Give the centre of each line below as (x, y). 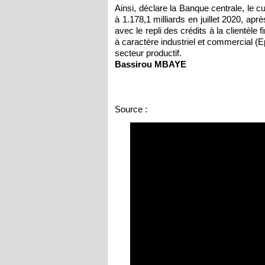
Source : (132, 109)
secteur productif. (148, 53)
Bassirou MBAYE (151, 64)
